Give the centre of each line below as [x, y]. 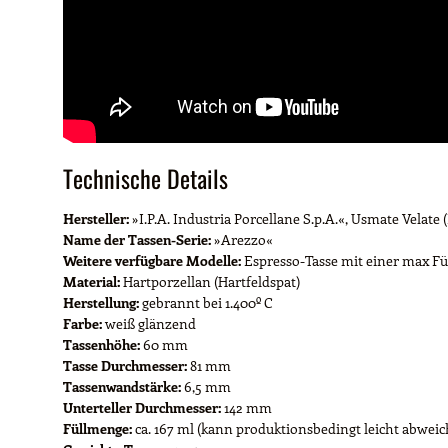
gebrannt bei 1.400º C [206, 302]
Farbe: [82, 323]
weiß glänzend [149, 323]
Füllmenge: [97, 428]
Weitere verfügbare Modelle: [152, 260]
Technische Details [145, 177]
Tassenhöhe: [101, 344]
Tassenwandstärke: [122, 386]
